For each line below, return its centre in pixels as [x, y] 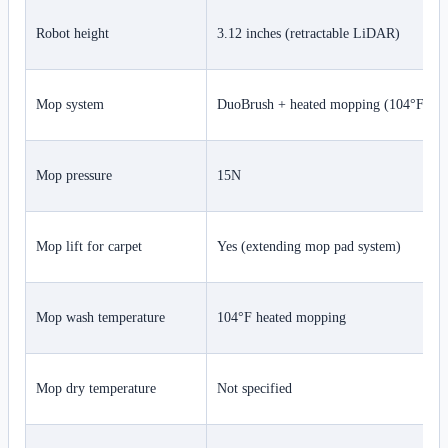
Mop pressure [74, 175]
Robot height [73, 33]
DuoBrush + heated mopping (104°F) [323, 104]
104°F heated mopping [282, 317]
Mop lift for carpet [89, 246]
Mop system [70, 104]
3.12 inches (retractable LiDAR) [309, 33]
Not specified [255, 388]
